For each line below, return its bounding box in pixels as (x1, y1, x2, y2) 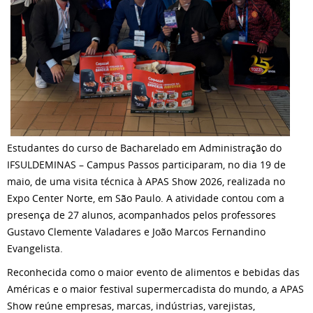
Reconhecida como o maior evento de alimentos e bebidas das (7, 265, 300, 279)
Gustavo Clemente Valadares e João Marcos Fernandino (7, 224, 265, 238)
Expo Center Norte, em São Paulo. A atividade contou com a (7, 191, 284, 205)
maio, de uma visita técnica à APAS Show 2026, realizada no (7, 174, 285, 188)
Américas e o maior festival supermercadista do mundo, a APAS (7, 282, 304, 296)
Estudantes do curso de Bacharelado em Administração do (7, 140, 282, 154)
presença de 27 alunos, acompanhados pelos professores (7, 208, 276, 221)
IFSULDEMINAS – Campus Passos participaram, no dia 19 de (7, 157, 286, 171)
